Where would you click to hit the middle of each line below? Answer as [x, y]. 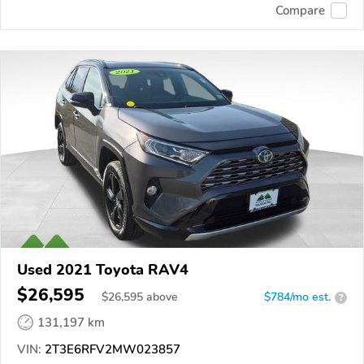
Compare [300, 10]
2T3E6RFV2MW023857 [111, 350]
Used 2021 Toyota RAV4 [103, 270]
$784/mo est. [297, 297]
